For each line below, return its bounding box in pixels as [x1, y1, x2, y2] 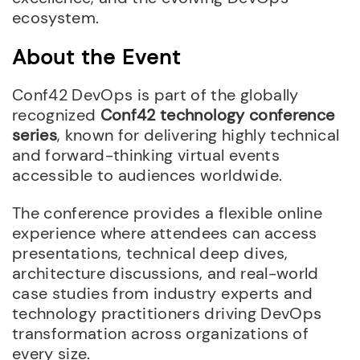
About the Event [12, 43, 181, 71]
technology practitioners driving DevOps [12, 302, 322, 324]
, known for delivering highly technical [57, 124, 340, 145]
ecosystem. [12, 6, 100, 28]
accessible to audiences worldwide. [12, 164, 283, 186]
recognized [12, 104, 100, 125]
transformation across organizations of [12, 322, 309, 344]
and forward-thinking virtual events [12, 144, 280, 166]
